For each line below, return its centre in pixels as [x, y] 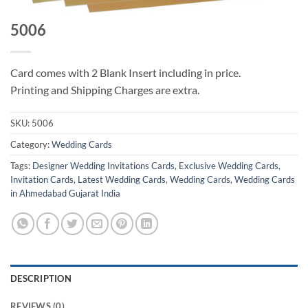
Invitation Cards [42, 180]
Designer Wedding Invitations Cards [103, 166]
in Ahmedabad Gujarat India [65, 194]
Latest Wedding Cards [122, 180]
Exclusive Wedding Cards [229, 166]
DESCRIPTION [41, 279]
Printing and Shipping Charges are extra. [105, 89]
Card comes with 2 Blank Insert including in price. [125, 72]
